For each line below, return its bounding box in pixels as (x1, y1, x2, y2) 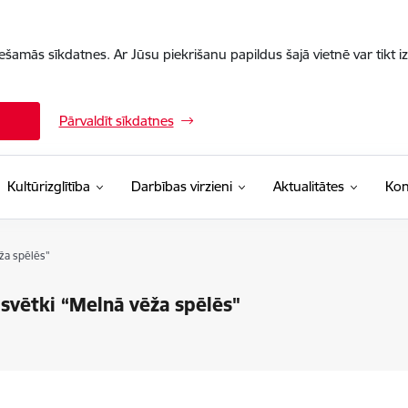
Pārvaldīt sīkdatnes (58, 112, 174, 129)
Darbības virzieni (130, 178, 232, 195)
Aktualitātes (272, 178, 344, 195)
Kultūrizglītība (6, 178, 90, 195)
